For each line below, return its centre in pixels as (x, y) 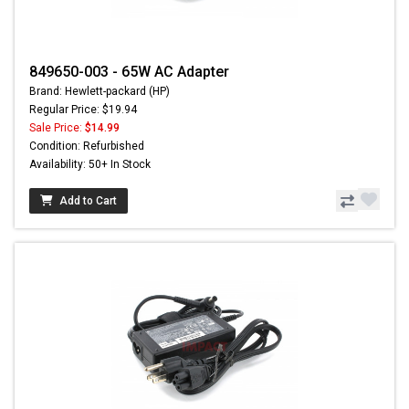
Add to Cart (88, 201)
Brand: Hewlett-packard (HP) (100, 92)
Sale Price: (57, 128)
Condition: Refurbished (87, 147)
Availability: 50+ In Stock (90, 165)
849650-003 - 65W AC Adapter (129, 72)
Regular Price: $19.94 (83, 110)
